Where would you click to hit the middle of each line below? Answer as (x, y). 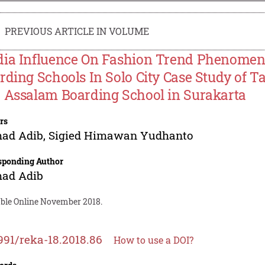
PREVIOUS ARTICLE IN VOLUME (77, 31)
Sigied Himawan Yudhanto (121, 135)
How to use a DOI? (154, 240)
